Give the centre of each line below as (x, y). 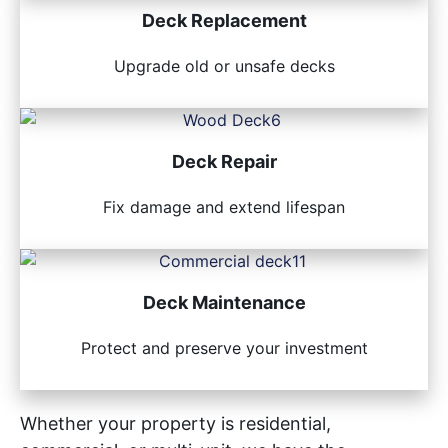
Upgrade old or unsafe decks (224, 65)
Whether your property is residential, (175, 423)
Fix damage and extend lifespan (224, 206)
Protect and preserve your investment (224, 347)
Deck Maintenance (224, 302)
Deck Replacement (224, 20)
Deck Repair (224, 161)
